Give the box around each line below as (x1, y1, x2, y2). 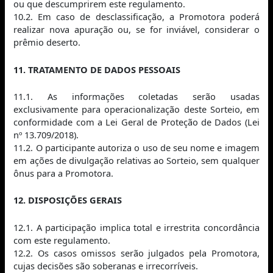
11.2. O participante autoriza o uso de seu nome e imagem (13, 141, 260, 154)
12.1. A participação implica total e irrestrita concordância (13, 221, 260, 233)
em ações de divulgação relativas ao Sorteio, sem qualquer (13, 154, 260, 166)
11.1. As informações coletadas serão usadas (13, 90, 260, 102)
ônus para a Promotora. (13, 166, 114, 179)
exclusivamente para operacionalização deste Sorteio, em (13, 102, 260, 115)
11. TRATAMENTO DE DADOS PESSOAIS (13, 63, 181, 76)
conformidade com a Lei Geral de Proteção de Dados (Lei (13, 115, 260, 128)
